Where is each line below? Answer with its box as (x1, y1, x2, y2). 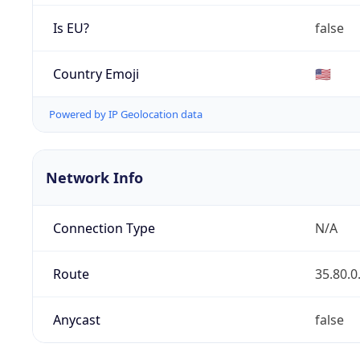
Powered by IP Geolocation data (49, 107, 202, 122)
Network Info (46, 168, 143, 188)
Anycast (52, 311, 100, 329)
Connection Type (52, 219, 155, 238)
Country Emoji (52, 64, 139, 83)
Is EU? (52, 18, 89, 37)
